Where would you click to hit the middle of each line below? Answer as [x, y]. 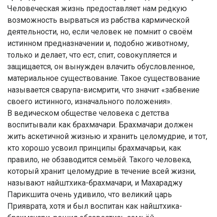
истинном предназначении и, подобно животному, [98, 43]
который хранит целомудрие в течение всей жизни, [101, 171]
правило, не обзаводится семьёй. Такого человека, [99, 160]
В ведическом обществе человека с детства [88, 113]
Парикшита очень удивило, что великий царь [90, 194]
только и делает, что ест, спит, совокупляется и [92, 55]
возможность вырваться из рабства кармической [98, 20]
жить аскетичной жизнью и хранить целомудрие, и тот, [107, 136]
